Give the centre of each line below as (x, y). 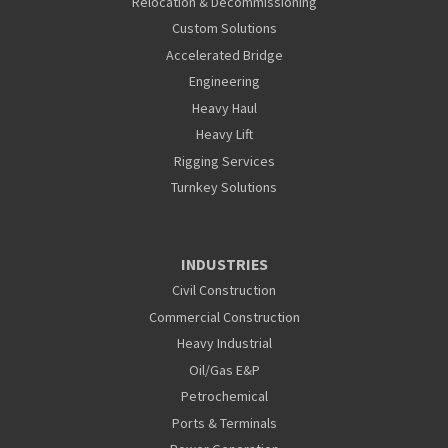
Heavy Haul (224, 107)
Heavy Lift (224, 134)
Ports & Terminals (224, 422)
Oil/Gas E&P (224, 369)
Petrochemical (224, 396)
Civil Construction (224, 290)
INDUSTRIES (224, 264)
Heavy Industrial (224, 343)
